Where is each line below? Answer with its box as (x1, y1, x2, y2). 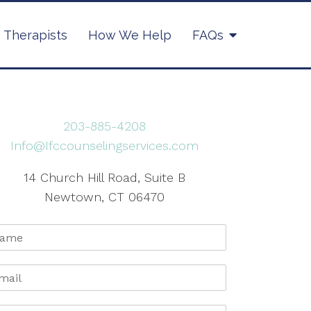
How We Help (88, 27, 171, 42)
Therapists (3, 27, 67, 42)
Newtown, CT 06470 (44, 190, 165, 204)
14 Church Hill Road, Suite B (24, 170, 186, 185)
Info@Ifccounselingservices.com (10, 138, 199, 153)
